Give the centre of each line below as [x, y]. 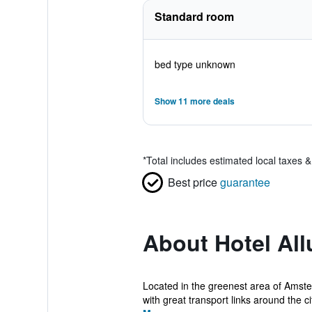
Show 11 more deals [194, 101]
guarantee [245, 182]
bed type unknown [195, 64]
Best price [192, 182]
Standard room [194, 16]
